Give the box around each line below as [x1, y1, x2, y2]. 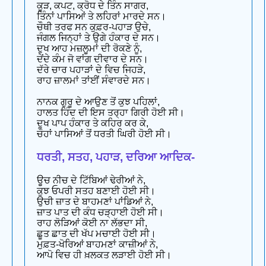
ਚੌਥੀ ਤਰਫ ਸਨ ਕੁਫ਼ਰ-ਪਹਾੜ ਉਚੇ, [37, 22, 151, 33]
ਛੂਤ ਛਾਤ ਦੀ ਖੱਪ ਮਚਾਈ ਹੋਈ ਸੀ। [37, 228, 156, 239]
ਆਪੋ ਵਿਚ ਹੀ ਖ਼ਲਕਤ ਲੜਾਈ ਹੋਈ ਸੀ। [37, 249, 172, 260]
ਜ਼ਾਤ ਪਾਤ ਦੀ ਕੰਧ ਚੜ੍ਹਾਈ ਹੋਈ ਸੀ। [37, 207, 164, 217]
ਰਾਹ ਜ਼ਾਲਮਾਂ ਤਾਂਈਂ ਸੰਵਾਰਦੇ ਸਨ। [37, 75, 151, 86]
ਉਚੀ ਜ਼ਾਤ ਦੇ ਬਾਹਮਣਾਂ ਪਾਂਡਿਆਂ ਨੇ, [37, 196, 153, 207]
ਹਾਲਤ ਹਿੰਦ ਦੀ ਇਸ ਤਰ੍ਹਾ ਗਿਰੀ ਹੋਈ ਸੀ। [37, 107, 185, 118]
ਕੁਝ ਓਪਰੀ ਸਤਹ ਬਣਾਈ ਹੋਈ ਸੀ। [37, 185, 156, 196]
